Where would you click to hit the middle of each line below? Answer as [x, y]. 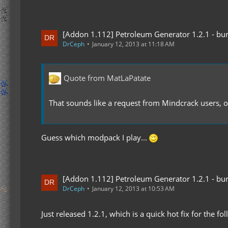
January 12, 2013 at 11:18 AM [133, 44]
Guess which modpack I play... [95, 137]
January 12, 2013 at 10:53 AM [133, 188]
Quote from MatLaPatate [107, 78]
